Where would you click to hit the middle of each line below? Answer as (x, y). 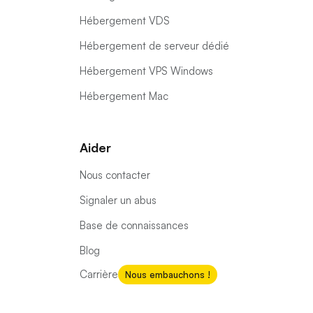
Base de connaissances (134, 225)
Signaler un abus (118, 200)
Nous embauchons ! (168, 274)
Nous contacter (115, 175)
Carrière (99, 274)
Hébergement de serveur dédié (154, 46)
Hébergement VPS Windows (146, 71)
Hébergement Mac (124, 96)
